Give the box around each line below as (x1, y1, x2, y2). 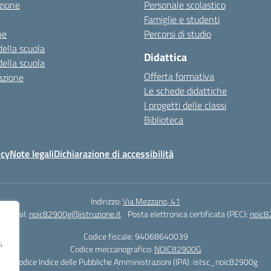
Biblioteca (144, 113, 183, 127)
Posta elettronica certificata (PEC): (127, 207, 250, 220)
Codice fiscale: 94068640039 (83, 230, 188, 243)
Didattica (144, 49, 187, 65)
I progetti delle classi (144, 98, 226, 113)
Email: (5, 207, 29, 220)
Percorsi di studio (144, 27, 211, 41)
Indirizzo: (91, 195, 123, 207)
